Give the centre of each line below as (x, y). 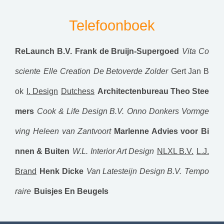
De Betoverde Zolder (130, 71)
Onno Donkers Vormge (168, 111)
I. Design (42, 91)
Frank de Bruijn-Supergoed (127, 51)
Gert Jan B (190, 71)
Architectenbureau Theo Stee (153, 91)
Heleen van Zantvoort (72, 131)
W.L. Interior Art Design (113, 151)
